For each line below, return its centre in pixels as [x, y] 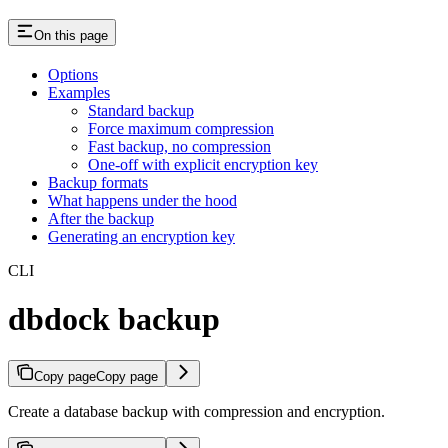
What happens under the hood [142, 200]
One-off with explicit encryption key [203, 164]
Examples [79, 92]
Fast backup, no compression [179, 146]
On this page [71, 35]
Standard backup [141, 110]
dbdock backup [114, 319]
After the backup [101, 218]
